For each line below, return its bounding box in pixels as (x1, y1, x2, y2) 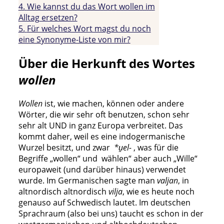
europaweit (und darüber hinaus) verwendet (18, 163, 186, 175)
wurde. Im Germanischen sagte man (18, 174, 157, 186)
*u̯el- (113, 141, 131, 153)
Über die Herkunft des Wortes (18, 54, 195, 71)
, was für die (131, 141, 178, 153)
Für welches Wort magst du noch (26, 22, 151, 34)
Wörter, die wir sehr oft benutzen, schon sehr (18, 108, 189, 120)
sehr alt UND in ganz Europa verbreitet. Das (18, 119, 183, 131)
